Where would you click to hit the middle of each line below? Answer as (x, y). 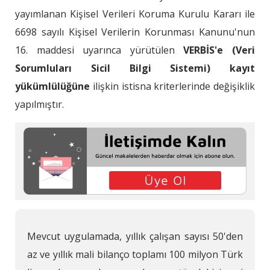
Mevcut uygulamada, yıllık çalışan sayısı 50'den (135, 236)
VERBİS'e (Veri (219, 50)
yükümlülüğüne (52, 86)
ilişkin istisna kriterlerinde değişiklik (172, 86)
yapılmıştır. (39, 105)
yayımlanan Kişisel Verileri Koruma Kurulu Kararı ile (135, 14)
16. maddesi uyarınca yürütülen (99, 50)
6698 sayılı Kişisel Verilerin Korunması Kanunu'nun (135, 32)
